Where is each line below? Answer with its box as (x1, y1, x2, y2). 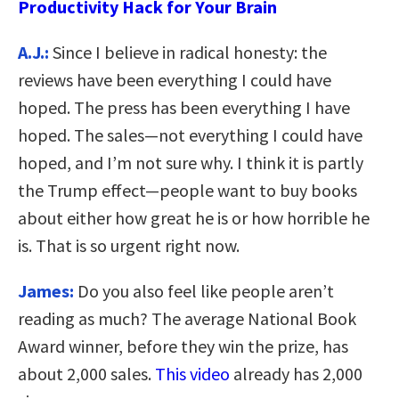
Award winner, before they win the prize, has (18, 335, 348, 358)
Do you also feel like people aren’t (74, 280, 334, 303)
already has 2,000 (230, 362, 362, 386)
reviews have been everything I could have (18, 69, 331, 92)
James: (18, 280, 74, 303)
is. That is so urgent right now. (18, 234, 240, 257)
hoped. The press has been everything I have (18, 96, 350, 119)
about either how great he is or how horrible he (18, 207, 370, 230)
